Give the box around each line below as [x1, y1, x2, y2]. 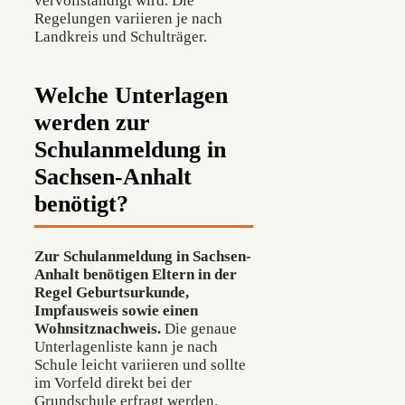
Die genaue [161, 319, 237, 337]
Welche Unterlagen [34, 82, 228, 109]
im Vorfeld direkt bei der [34, 373, 192, 391]
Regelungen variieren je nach [34, 10, 222, 28]
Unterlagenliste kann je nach [34, 337, 218, 355]
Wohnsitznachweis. [34, 319, 161, 337]
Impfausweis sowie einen [34, 301, 198, 319]
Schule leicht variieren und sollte [34, 355, 246, 373]
